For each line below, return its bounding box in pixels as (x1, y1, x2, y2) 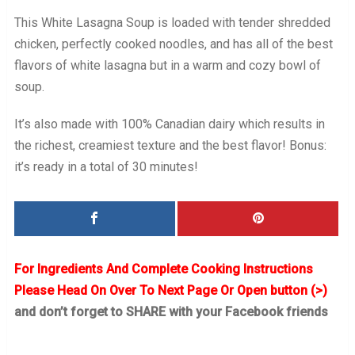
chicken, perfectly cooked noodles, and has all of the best (13, 36, 333, 52)
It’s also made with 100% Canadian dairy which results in (13, 116, 325, 132)
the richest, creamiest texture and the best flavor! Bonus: (13, 138, 326, 154)
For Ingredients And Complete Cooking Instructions (13, 261, 313, 277)
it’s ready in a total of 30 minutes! (13, 159, 198, 175)
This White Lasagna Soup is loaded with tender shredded (13, 15, 330, 31)
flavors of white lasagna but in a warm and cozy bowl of (13, 58, 321, 74)
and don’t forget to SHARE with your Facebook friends (13, 304, 328, 320)
